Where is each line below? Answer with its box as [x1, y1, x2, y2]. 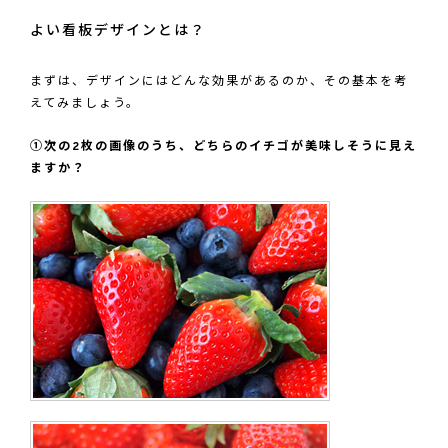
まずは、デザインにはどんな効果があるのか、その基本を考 [30, 73, 408, 90]
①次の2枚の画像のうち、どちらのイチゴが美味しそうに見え [30, 138, 417, 155]
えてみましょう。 [30, 95, 140, 112]
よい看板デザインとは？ [30, 22, 206, 40]
